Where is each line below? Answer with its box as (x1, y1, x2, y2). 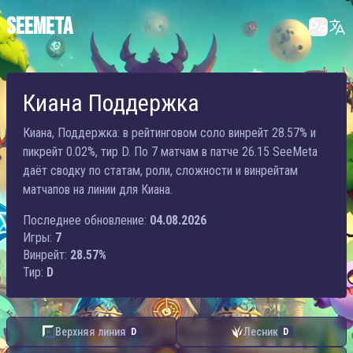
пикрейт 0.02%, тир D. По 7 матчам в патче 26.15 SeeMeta (23, 144, 318, 159)
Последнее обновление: (23, 213, 147, 228)
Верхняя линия (54, 325, 126, 338)
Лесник (243, 325, 278, 338)
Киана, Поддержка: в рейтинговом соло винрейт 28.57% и (23, 125, 316, 140)
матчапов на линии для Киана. (23, 182, 173, 197)
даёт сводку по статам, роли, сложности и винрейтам (23, 163, 298, 178)
